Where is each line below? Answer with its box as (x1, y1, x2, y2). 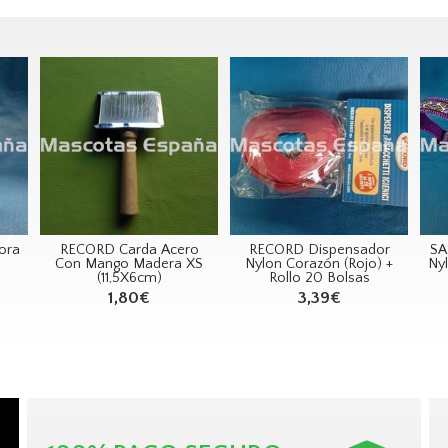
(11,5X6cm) (96, 269, 162, 286)
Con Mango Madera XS (55, 255, 203, 272)
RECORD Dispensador (248, 241, 390, 258)
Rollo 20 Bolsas (268, 269, 370, 286)
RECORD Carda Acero (59, 241, 199, 258)
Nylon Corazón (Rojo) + (245, 255, 393, 272)
